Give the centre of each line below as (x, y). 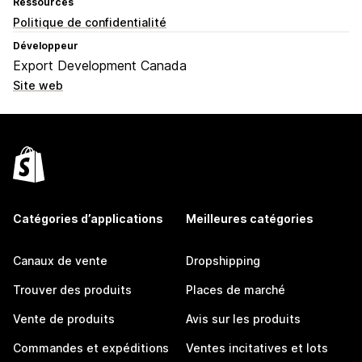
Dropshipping (223, 261)
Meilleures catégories (250, 219)
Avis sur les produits (243, 319)
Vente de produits (64, 319)
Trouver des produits (72, 290)
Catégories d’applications (88, 219)
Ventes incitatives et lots (257, 348)
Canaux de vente (60, 261)
